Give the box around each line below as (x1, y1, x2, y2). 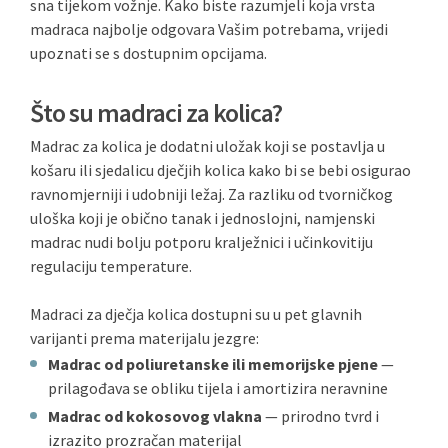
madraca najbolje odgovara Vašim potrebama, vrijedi (30, 19, 388, 39)
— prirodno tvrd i (262, 406, 379, 426)
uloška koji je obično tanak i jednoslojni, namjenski (30, 208, 375, 228)
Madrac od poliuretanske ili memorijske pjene (48, 354, 378, 374)
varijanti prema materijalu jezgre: (30, 328, 259, 348)
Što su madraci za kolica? (30, 96, 282, 129)
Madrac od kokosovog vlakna (48, 406, 262, 426)
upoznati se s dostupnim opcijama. (30, 43, 267, 63)
